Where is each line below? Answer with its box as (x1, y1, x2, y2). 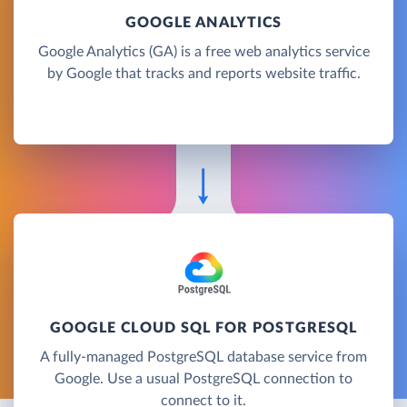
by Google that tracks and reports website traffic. (46, 65, 361, 81)
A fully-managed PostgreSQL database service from (40, 349, 367, 364)
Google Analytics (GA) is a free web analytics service (37, 44, 370, 59)
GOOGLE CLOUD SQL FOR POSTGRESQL (49, 320, 358, 335)
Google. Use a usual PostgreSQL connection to (55, 371, 352, 386)
